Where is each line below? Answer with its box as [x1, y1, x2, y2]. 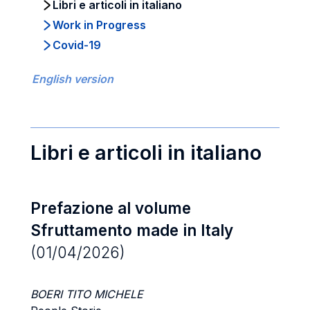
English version [32, 72, 113, 86]
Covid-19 [53, 38, 101, 52]
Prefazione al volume [30, 199, 191, 217]
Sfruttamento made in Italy [30, 221, 233, 239]
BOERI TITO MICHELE [30, 287, 143, 301]
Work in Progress [53, 18, 146, 32]
